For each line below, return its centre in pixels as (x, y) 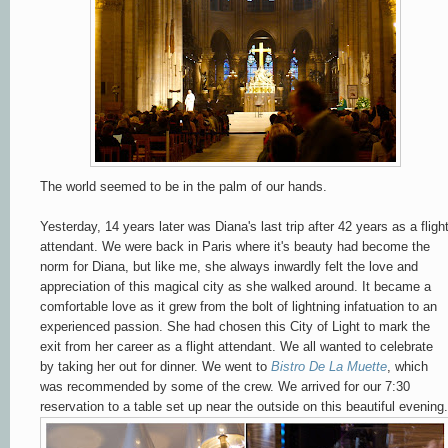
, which (407, 366)
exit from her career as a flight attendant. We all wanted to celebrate (236, 346)
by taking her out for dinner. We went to (155, 366)
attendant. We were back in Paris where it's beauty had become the (235, 246)
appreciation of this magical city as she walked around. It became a (235, 286)
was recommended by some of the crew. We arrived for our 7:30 (225, 386)
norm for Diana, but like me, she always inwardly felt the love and (229, 266)
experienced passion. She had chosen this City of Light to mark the (235, 326)
